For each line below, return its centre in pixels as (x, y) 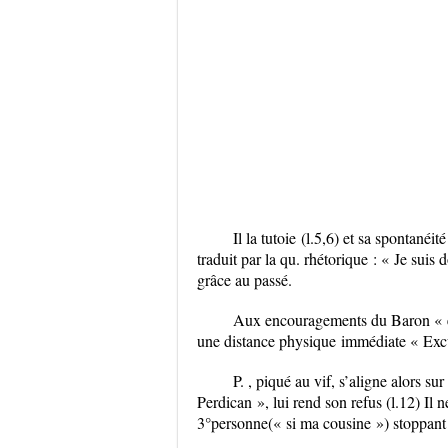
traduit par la (238, 258)
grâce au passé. (244, 279)
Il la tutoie (264, 237)
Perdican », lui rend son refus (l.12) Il (317, 401)
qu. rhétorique (324, 258)
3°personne (232, 422)
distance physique (280, 340)
